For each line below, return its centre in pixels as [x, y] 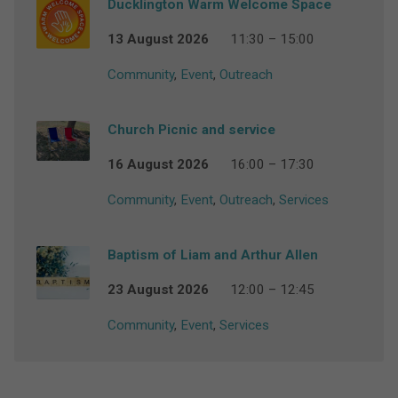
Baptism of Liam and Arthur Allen [212, 255]
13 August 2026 [158, 40]
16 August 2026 [158, 165]
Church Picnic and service [191, 130]
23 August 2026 [158, 290]
